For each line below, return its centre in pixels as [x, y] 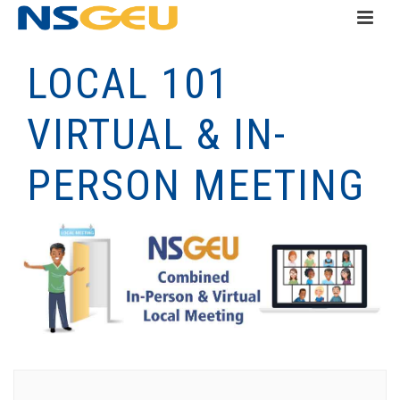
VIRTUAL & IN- [157, 134]
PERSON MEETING [196, 185]
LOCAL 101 [129, 83]
